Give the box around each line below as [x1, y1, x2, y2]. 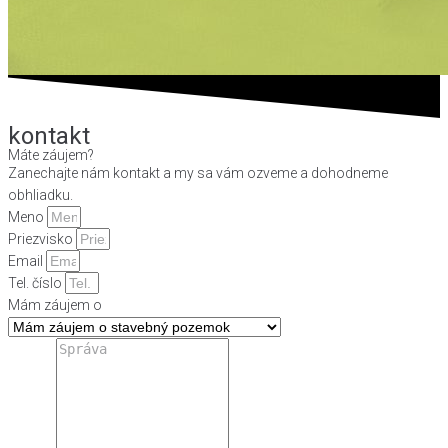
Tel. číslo [8, 275, 65, 292]
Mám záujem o [8, 297, 102, 314]
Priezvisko [8, 231, 76, 248]
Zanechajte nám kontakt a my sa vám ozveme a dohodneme [8, 165, 388, 182]
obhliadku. [8, 187, 73, 204]
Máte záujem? [8, 147, 94, 164]
